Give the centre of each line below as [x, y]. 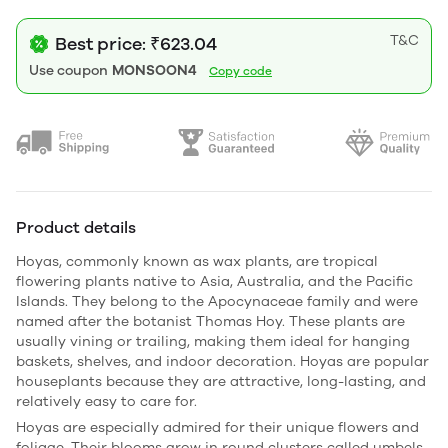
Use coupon [68, 70]
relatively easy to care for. [106, 401]
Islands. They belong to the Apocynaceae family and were [217, 301]
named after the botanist [106, 321]
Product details [76, 227]
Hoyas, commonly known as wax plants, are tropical [197, 261]
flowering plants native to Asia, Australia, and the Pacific [214, 281]
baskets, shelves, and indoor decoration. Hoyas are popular [222, 361]
